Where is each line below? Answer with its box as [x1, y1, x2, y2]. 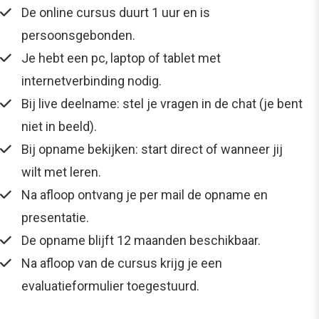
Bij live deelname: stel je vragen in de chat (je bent [21, 96, 303, 111]
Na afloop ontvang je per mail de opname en [21, 187, 268, 202]
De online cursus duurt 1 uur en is [21, 5, 210, 20]
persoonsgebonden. [21, 28, 138, 43]
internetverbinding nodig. [21, 73, 162, 88]
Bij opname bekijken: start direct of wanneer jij [21, 142, 283, 157]
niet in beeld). [21, 119, 97, 134]
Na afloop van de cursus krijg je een [21, 256, 222, 271]
